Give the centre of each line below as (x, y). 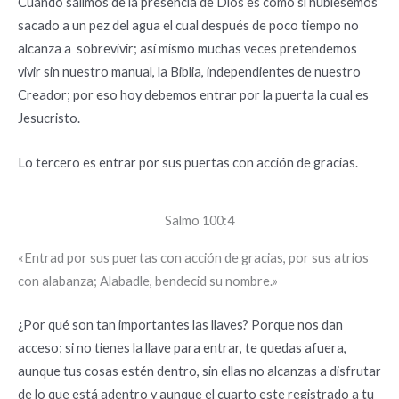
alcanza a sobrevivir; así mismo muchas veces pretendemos (187, 49)
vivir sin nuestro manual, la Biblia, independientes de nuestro (189, 72)
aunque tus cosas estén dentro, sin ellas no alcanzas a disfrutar (199, 371)
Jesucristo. (49, 118)
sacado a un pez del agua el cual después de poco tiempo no (188, 26)
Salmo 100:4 (199, 220)
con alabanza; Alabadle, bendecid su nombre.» (148, 281)
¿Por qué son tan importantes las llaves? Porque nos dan (180, 325)
